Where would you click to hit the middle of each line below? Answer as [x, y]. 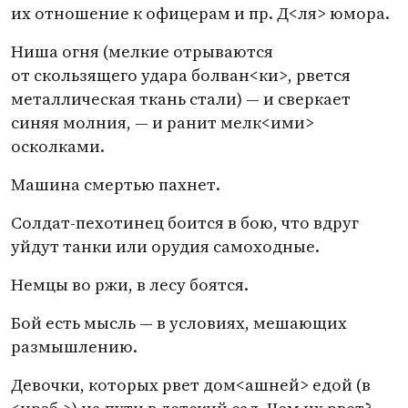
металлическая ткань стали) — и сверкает [181, 99]
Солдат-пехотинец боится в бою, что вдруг [185, 223]
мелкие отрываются [191, 51]
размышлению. [74, 347]
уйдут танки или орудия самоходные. [165, 246]
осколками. [58, 146]
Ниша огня [55, 51]
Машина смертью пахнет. [116, 184]
